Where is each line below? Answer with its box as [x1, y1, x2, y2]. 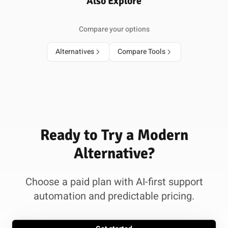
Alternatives [55, 46, 94, 57]
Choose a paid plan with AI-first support [25, 175, 203, 189]
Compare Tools [118, 46, 165, 57]
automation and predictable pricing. [34, 189, 194, 204]
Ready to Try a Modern [40, 126, 188, 145]
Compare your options [78, 24, 150, 35]
